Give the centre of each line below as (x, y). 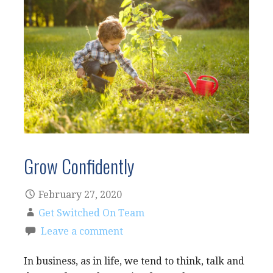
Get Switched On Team (91, 213)
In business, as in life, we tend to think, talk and (134, 261)
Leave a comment (82, 231)
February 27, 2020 (80, 194)
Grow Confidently (79, 165)
